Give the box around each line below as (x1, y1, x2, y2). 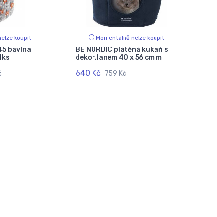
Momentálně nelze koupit (96, 34, 165, 42)
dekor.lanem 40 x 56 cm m (75, 53, 162, 62)
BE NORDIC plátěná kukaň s (75, 46, 168, 54)
